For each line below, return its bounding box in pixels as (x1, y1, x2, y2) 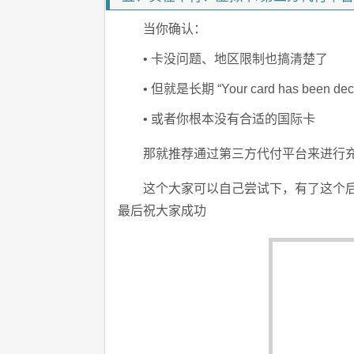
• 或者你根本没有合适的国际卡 (143, 111, 315, 126)
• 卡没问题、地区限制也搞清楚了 (143, 51, 328, 66)
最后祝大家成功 (118, 203, 206, 217)
